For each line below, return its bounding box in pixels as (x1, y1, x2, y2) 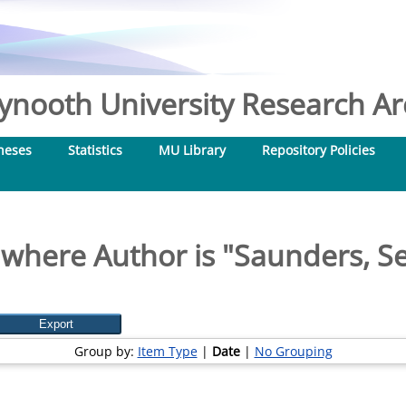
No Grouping (254, 343, 333, 360)
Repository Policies (262, 141, 375, 159)
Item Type (137, 343, 198, 360)
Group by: (73, 343, 138, 360)
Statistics (68, 141, 122, 159)
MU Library (159, 141, 226, 159)
